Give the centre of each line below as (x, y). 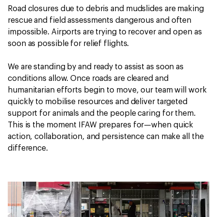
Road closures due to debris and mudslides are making (106, 8)
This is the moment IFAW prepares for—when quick (101, 125)
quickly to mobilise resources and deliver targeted (98, 101)
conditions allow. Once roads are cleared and (88, 78)
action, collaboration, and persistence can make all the (106, 136)
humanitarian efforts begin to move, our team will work (107, 90)
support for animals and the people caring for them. (102, 113)
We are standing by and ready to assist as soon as (96, 67)
